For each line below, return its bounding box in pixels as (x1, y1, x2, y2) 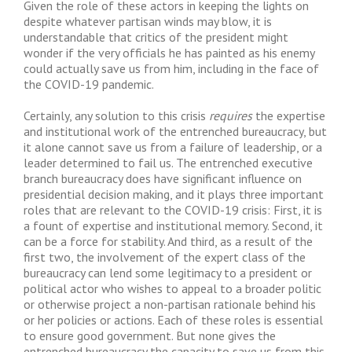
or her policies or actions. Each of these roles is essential (24, 312, 323, 328)
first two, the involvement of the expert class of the (24, 249, 306, 265)
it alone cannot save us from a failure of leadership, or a (24, 139, 322, 155)
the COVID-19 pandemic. (24, 76, 154, 92)
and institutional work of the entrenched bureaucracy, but (24, 123, 327, 139)
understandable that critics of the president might (24, 29, 288, 45)
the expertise (252, 108, 325, 123)
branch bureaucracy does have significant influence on (24, 170, 302, 186)
